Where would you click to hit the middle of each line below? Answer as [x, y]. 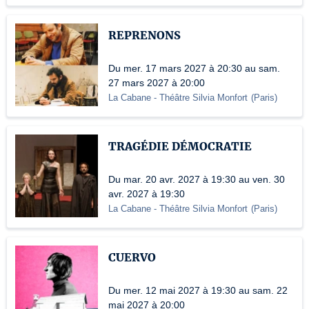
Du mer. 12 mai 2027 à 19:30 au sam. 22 [198, 290]
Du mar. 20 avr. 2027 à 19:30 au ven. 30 [197, 179]
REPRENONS [144, 35]
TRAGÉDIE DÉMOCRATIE [180, 146]
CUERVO [132, 257]
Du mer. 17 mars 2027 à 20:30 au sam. [194, 68]
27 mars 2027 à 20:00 [157, 83]
